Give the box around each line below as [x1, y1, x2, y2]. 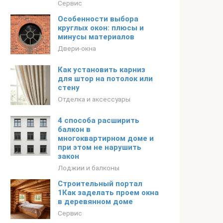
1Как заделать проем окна [58, 188, 159, 197]
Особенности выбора [58, 14, 138, 23]
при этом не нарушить [58, 143, 141, 152]
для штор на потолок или [58, 74, 153, 83]
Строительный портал [58, 179, 142, 188]
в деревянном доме [58, 197, 133, 206]
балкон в [58, 125, 91, 134]
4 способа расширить [58, 116, 139, 125]
